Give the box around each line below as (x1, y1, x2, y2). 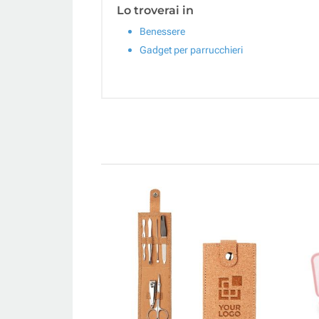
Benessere (140, 25, 185, 37)
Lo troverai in (117, 3, 194, 17)
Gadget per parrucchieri (140, 43, 243, 56)
